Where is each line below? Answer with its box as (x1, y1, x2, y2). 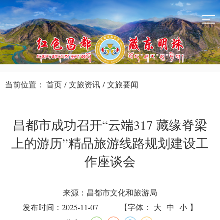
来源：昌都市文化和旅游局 (63, 187, 157, 197)
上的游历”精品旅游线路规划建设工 (11, 134, 209, 151)
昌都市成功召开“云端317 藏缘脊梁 (13, 116, 207, 133)
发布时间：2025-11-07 (23, 201, 98, 212)
